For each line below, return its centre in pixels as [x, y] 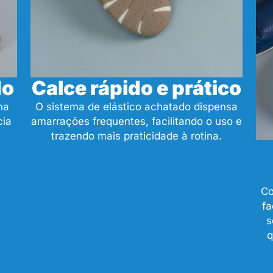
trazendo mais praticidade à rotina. [136, 136]
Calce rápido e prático [136, 88]
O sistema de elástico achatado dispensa [136, 106]
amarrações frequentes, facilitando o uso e [136, 121]
